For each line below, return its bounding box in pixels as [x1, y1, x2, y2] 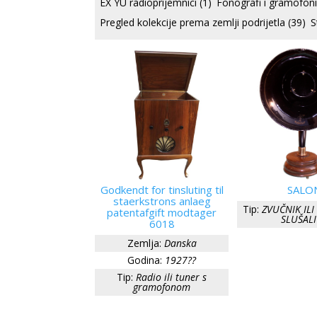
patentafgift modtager [107, 204, 217, 219]
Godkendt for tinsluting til [100, 182, 224, 197]
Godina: [127, 253, 163, 267]
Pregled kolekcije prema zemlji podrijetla [100, 16, 289, 29]
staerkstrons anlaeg [113, 193, 211, 208]
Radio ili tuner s [136, 270, 207, 284]
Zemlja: [127, 236, 161, 250]
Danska [163, 236, 197, 250]
